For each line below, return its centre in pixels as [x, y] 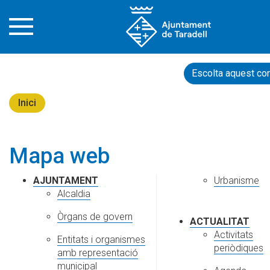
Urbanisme [237, 181]
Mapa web [59, 156]
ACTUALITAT [220, 222]
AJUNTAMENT [66, 181]
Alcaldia [74, 194]
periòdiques [239, 248]
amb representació [98, 253]
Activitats [234, 235]
